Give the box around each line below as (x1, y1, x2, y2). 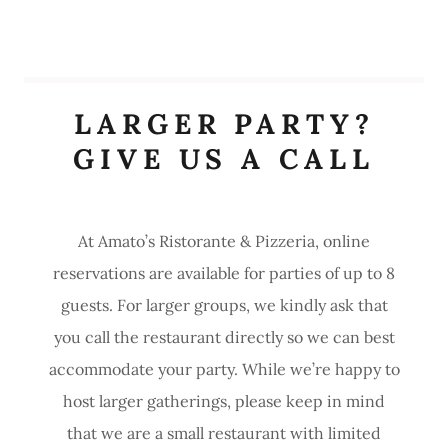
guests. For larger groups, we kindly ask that (60, 294, 388, 315)
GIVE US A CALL (72, 140, 376, 177)
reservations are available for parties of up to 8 (53, 262, 395, 283)
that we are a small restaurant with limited (67, 422, 381, 443)
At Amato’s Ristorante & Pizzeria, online (78, 230, 370, 251)
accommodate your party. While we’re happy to (48, 358, 400, 379)
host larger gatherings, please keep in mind (63, 390, 385, 411)
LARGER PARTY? (73, 105, 376, 142)
